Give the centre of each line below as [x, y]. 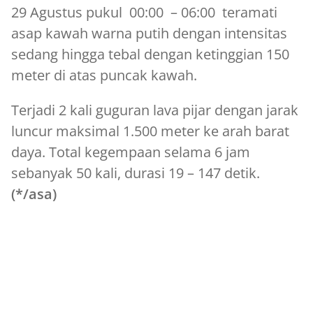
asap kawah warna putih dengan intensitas [149, 33]
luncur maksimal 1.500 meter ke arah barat [150, 131]
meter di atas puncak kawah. [104, 75]
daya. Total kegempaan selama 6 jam [131, 152]
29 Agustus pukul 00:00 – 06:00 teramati [144, 12]
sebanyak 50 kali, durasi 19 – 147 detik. [136, 173]
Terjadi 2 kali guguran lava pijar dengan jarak [155, 110]
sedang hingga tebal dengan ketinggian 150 [150, 54]
